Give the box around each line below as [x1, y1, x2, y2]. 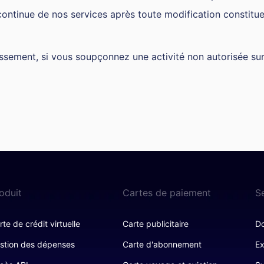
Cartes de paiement [122, 187, 211, 199]
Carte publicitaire [122, 219, 189, 229]
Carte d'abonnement [122, 239, 202, 249]
